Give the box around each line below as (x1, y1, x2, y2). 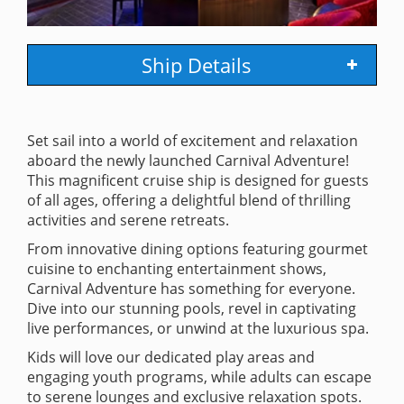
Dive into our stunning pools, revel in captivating (27, 298, 356, 318)
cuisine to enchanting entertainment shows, (27, 258, 326, 279)
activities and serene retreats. (27, 209, 229, 230)
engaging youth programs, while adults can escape (27, 366, 372, 387)
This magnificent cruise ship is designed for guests (27, 170, 369, 190)
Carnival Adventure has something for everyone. (27, 278, 355, 298)
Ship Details (142, 50, 252, 78)
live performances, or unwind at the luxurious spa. (27, 317, 369, 338)
